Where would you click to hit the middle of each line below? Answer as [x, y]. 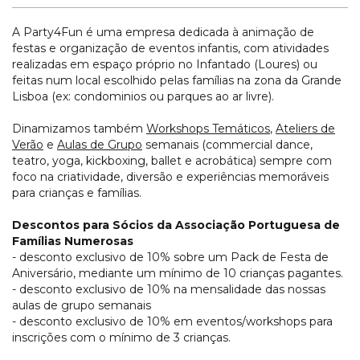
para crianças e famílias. [77, 192]
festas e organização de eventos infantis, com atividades [170, 48]
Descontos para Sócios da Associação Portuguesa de [176, 225]
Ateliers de [305, 128]
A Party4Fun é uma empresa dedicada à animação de [163, 32]
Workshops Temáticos [208, 128]
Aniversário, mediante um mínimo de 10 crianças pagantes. [178, 273]
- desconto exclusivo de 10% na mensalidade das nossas [169, 289]
